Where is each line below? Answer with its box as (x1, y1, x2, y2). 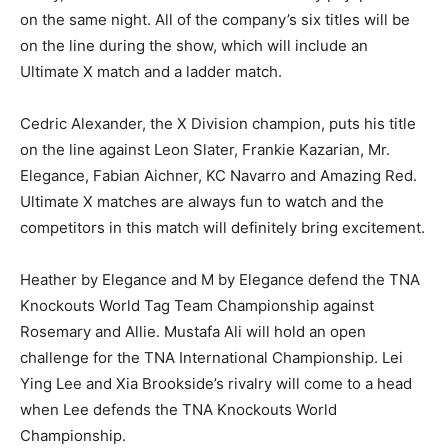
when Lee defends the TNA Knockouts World (20, 399, 337, 419)
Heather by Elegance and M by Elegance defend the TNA (20, 269, 420, 289)
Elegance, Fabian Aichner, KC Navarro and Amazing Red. (20, 165, 417, 185)
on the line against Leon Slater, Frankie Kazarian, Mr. (20, 139, 390, 159)
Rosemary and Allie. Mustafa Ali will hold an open (20, 321, 366, 341)
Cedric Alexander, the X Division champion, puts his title (20, 113, 416, 133)
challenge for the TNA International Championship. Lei (20, 347, 403, 367)
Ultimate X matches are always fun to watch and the (20, 191, 384, 211)
